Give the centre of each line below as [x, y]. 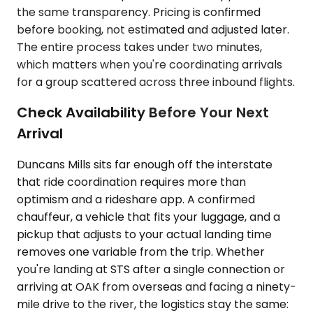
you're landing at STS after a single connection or [151, 269]
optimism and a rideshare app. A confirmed [136, 199]
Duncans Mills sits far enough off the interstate [145, 164]
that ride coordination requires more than [131, 182]
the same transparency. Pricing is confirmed [139, 12]
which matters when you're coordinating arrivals [150, 64]
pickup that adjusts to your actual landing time [144, 234]
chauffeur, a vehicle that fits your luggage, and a [148, 217]
